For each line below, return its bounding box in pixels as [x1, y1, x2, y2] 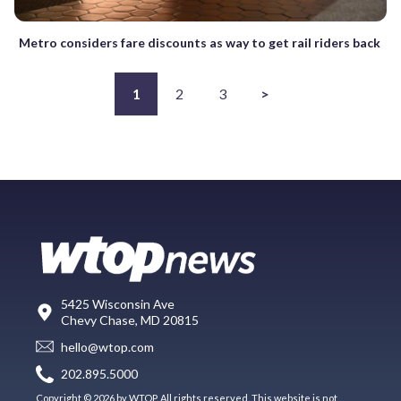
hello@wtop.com [61, 339, 154, 355]
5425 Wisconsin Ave [61, 295, 175, 311]
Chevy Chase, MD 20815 [61, 311, 199, 328]
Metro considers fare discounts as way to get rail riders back [19, 34, 380, 50]
